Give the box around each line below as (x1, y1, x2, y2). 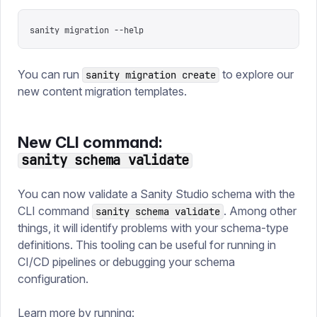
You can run (18, 67, 82, 81)
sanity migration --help (30, 25, 144, 36)
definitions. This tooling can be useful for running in (18, 238, 276, 252)
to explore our (219, 67, 294, 81)
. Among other (224, 204, 296, 218)
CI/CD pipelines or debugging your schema (18, 255, 235, 269)
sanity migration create (86, 69, 216, 81)
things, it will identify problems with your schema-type (18, 221, 289, 235)
